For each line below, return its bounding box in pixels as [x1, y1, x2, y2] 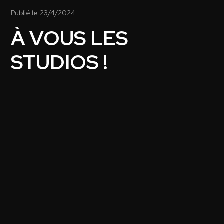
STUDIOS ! [11, 48, 108, 75]
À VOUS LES [11, 24, 129, 51]
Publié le [11, 8, 38, 17]
